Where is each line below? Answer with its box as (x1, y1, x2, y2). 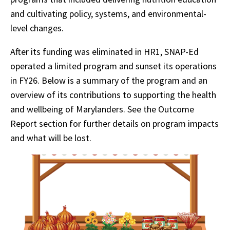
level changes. (10, 22, 66, 34)
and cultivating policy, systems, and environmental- (10, 8, 206, 20)
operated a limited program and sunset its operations (10, 60, 217, 72)
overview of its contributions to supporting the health (10, 89, 216, 101)
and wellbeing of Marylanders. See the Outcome (10, 103, 194, 115)
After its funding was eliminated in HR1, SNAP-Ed (10, 46, 199, 57)
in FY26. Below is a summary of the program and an (10, 74, 207, 86)
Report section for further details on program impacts (10, 118, 219, 129)
